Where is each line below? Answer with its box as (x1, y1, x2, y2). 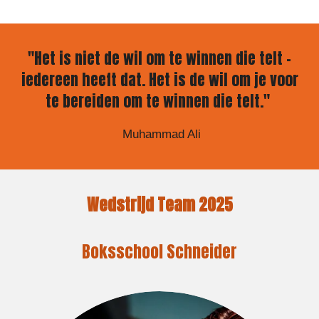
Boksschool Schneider (82, 239, 237, 264)
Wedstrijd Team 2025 (86, 192, 233, 217)
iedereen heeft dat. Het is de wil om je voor (21, 68, 298, 91)
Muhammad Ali (118, 127, 201, 141)
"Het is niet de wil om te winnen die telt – (28, 46, 291, 70)
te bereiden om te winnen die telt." (46, 89, 273, 113)
